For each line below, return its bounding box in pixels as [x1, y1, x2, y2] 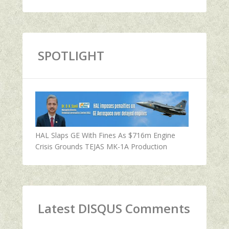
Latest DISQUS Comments [38, 199, 190, 217]
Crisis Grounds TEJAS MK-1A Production [35, 141, 167, 151]
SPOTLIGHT [38, 47, 104, 64]
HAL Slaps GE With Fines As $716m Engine [35, 130, 175, 140]
